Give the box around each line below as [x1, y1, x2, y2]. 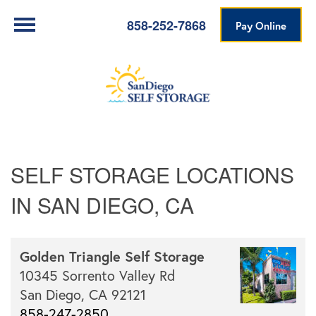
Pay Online [236, 19, 286, 32]
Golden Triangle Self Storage [20, 247, 205, 267]
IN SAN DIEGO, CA [11, 190, 194, 221]
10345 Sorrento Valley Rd [20, 267, 175, 285]
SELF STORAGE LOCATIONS [11, 159, 294, 190]
